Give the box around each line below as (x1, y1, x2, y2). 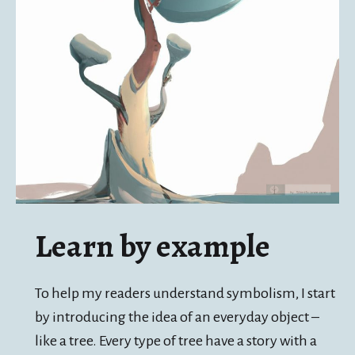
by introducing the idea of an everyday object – (35, 309, 319, 326)
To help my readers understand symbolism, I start (35, 285, 335, 302)
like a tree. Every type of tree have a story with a (35, 333, 317, 349)
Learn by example (35, 224, 270, 269)
